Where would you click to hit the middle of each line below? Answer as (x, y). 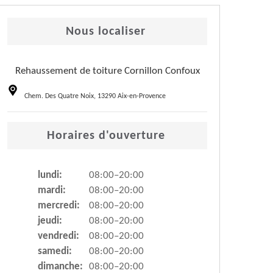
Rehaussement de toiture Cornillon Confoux (107, 71)
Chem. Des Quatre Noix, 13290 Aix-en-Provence (95, 97)
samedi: (55, 252)
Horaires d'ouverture (106, 136)
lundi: (50, 175)
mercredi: (59, 206)
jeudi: (50, 221)
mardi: (52, 191)
